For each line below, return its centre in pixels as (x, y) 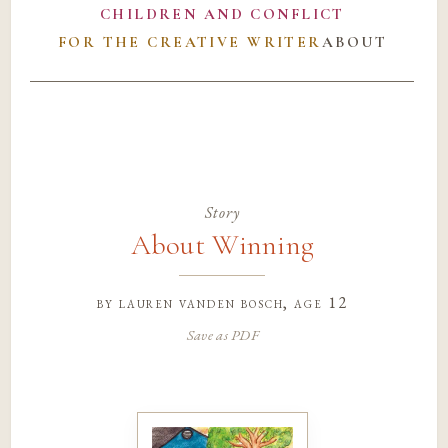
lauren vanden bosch (201, 302)
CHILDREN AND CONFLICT (222, 14)
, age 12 (315, 302)
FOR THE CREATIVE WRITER (189, 42)
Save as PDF (222, 334)
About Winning (222, 245)
